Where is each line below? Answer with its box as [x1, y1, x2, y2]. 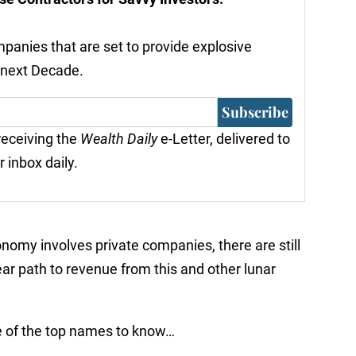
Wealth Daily [80, 130, 157, 148]
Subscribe [222, 102, 288, 122]
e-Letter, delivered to [157, 130, 290, 148]
